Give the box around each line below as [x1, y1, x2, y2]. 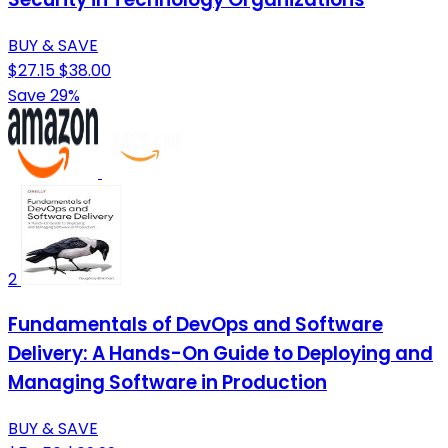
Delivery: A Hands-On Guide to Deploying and [8, 340, 433, 368]
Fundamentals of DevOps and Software [8, 311, 383, 339]
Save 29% [8, 83, 80, 107]
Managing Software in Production [8, 369, 327, 397]
